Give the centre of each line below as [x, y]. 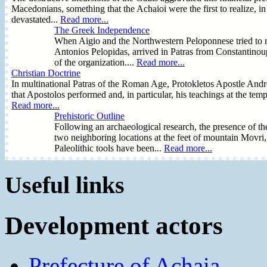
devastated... [36, 19]
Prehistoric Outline [89, 116]
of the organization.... [95, 62]
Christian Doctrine [46, 73]
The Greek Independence [102, 30]
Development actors [114, 226]
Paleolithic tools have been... [109, 148]
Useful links [65, 185]
